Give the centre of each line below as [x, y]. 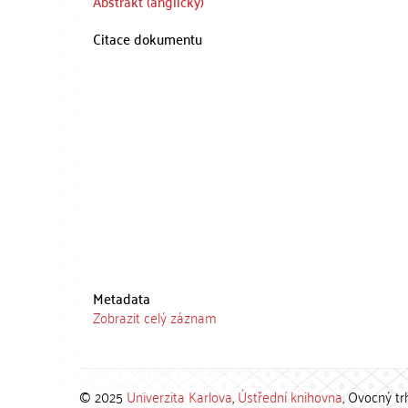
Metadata [122, 298]
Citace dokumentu [148, 38]
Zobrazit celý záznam [155, 317]
